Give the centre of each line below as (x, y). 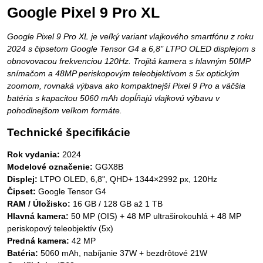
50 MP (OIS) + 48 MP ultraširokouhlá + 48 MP (155, 216)
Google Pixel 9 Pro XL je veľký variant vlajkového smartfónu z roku (130, 36)
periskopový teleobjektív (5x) (60, 228)
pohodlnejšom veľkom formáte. (65, 110)
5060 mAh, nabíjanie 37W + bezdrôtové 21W (123, 253)
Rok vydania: (33, 154)
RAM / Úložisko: (39, 204)
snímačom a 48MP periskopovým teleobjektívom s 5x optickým (123, 73)
